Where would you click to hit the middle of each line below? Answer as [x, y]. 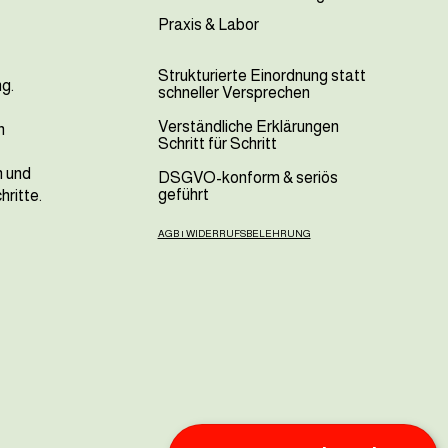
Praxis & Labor [208, 24]
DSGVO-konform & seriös [247, 177]
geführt [183, 194]
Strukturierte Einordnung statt [261, 75]
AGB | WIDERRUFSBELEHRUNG [234, 233]
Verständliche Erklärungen [249, 126]
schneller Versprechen [233, 92]
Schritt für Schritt [217, 143]
